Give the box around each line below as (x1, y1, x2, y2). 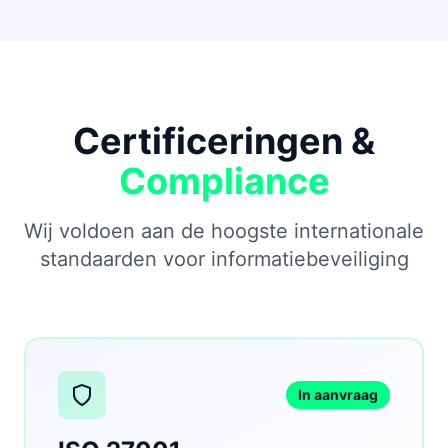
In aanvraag (298, 385, 378, 403)
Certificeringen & (73, 118, 375, 163)
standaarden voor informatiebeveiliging (39, 246, 409, 271)
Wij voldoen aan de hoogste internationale (24, 218, 424, 243)
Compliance (118, 158, 330, 203)
